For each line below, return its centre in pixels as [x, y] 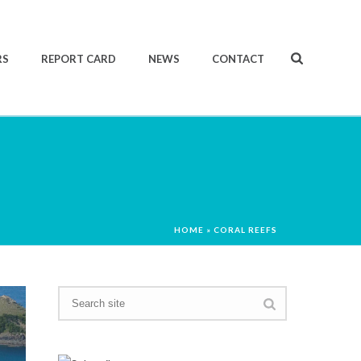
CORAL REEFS [245, 230]
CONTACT [239, 59]
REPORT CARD [79, 59]
